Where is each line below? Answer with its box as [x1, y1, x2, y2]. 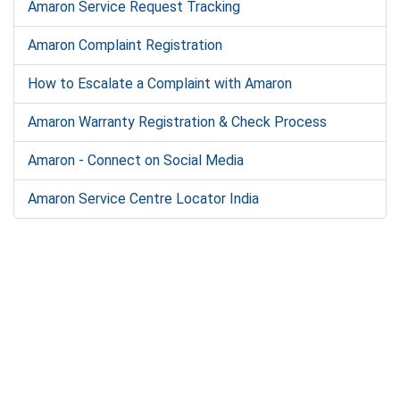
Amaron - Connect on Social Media [28, 152, 244, 169]
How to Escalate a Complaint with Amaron [28, 75, 292, 92]
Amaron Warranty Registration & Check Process [28, 113, 327, 130]
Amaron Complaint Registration [28, 37, 222, 54]
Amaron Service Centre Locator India [28, 190, 259, 207]
